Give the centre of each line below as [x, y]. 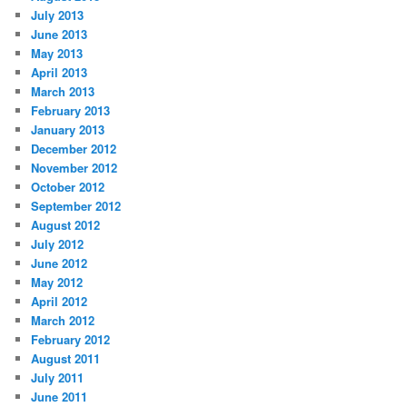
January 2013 [68, 130]
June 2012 [60, 263]
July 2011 [58, 378]
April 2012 [60, 302]
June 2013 [60, 35]
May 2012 [57, 283]
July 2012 [58, 244]
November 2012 [74, 168]
